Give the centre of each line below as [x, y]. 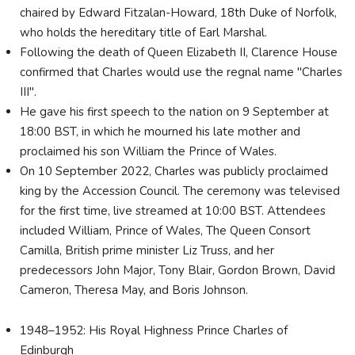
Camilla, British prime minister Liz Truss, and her [147, 251]
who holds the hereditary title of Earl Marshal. [145, 33]
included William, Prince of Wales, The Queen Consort [165, 231]
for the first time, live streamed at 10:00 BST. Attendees [173, 211]
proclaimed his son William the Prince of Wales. [148, 152]
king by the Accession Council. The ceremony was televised [180, 191]
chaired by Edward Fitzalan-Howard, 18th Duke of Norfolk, [178, 13]
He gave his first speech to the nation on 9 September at [174, 112]
